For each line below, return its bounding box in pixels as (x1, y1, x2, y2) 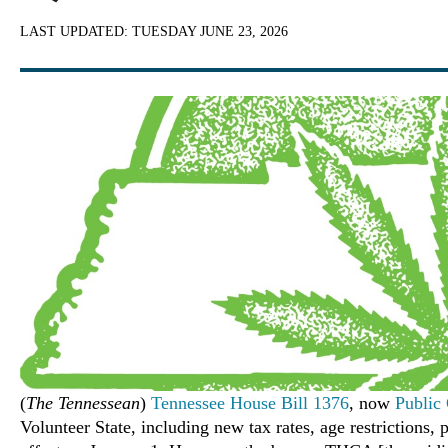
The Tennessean (26, 393, 140, 414)
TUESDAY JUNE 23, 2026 (132, 24, 288, 39)
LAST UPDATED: (20, 24, 132, 39)
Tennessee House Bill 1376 (151, 393, 349, 414)
